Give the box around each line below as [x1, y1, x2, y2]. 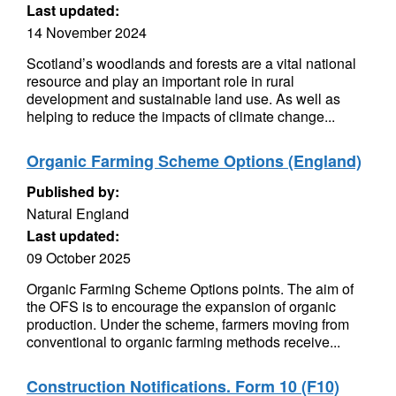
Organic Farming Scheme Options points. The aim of [27, 278, 354, 299]
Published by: [27, 181, 119, 202]
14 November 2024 [27, 22, 147, 42]
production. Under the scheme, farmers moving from [27, 314, 349, 334]
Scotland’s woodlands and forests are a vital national [27, 53, 356, 73]
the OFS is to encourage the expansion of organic [27, 296, 336, 316]
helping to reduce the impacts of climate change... [27, 106, 335, 126]
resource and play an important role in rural [27, 71, 294, 91]
